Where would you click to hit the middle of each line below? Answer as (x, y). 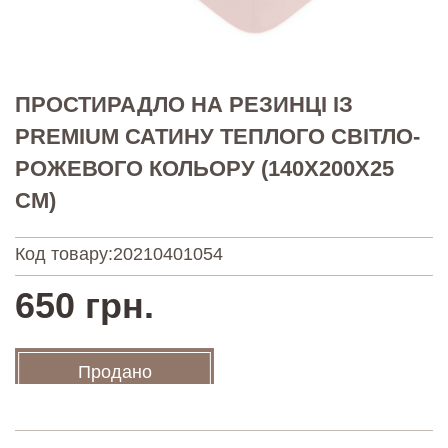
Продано (114, 371)
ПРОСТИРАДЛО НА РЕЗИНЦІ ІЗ (184, 104)
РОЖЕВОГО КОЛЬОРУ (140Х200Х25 (204, 168)
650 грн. (84, 305)
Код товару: (64, 253)
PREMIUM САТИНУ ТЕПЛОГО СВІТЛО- (217, 136)
